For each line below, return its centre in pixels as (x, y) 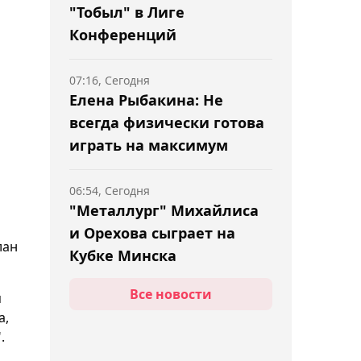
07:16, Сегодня (110, 80)
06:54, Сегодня (110, 191)
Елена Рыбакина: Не (146, 100)
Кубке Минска (123, 255)
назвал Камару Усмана (157, 343)
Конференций (123, 35)
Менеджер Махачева (150, 321)
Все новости (171, 294)
